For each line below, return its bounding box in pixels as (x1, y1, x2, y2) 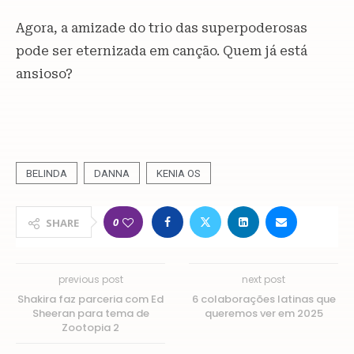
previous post (58, 273, 123, 286)
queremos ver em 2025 (204, 306, 323, 321)
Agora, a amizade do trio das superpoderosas (16, 21, 307, 36)
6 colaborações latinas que (191, 292, 336, 307)
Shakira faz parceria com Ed (17, 292, 164, 307)
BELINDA (26, 168, 67, 179)
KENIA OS (156, 168, 201, 179)
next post (242, 273, 285, 286)
